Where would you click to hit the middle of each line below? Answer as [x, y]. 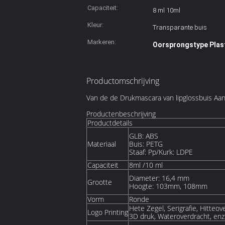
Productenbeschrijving [121, 114]
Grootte [100, 182]
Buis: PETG [146, 144]
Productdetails [110, 123]
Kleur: [95, 25]
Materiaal [102, 144]
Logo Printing [108, 212]
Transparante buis [180, 27]
